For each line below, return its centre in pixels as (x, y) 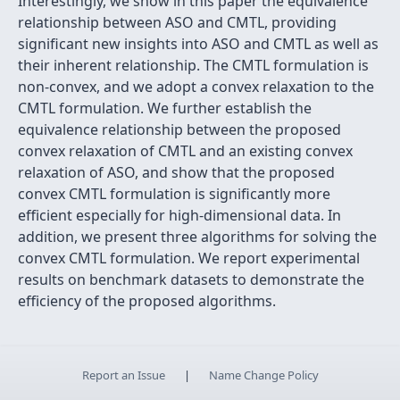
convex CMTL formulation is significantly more (174, 194)
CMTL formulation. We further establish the (165, 108)
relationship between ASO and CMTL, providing (177, 22)
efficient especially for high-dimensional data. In (179, 215)
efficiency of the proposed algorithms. (147, 301)
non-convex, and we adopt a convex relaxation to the (196, 87)
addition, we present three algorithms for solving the (197, 237)
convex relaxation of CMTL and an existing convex (185, 151)
